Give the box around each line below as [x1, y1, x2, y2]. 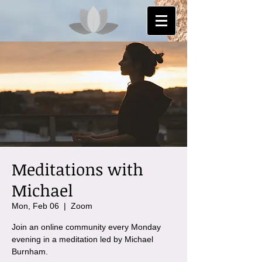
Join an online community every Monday [12, 222, 161, 232]
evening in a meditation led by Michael [12, 235, 153, 244]
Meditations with [12, 158, 143, 180]
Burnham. [12, 247, 48, 256]
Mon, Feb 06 [12, 201, 59, 211]
